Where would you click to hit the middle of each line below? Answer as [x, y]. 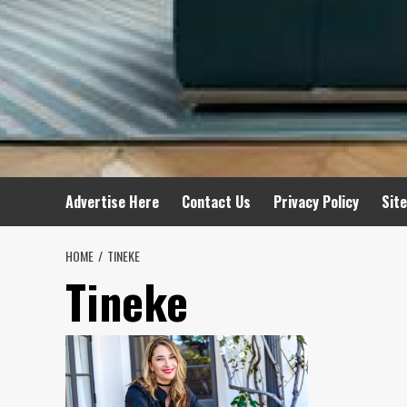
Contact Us [216, 202]
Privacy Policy [316, 202]
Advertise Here [112, 202]
